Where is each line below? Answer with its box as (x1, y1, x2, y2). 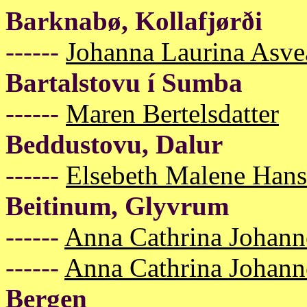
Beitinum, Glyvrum (5, 191, 229, 221)
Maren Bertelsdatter (66, 99, 279, 128)
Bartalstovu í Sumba (5, 68, 243, 97)
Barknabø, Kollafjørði (5, 6, 262, 36)
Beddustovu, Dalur (5, 130, 223, 159)
